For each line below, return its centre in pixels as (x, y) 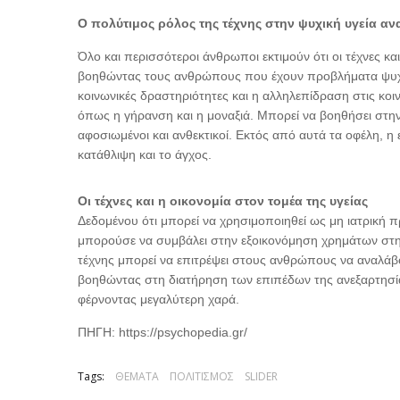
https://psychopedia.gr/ (183, 332)
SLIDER (261, 376)
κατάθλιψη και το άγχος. (145, 154)
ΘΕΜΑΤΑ (137, 376)
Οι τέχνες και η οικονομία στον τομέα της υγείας (223, 201)
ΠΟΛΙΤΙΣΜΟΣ (202, 376)
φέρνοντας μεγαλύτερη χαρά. (158, 299)
